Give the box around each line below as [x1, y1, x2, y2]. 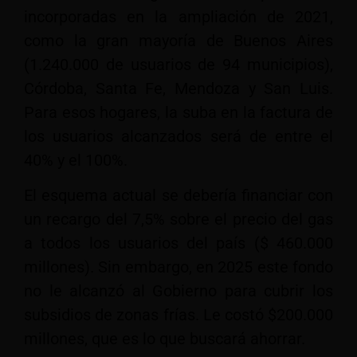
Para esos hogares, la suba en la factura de [24, 102, 333, 122]
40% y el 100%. [24, 150, 127, 170]
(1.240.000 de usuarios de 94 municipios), [24, 54, 333, 74]
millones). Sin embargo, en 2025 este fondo [24, 257, 333, 277]
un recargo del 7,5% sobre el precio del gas [24, 210, 333, 229]
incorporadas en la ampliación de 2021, [24, 6, 333, 26]
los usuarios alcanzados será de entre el [24, 126, 333, 146]
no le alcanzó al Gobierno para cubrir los [24, 281, 333, 301]
